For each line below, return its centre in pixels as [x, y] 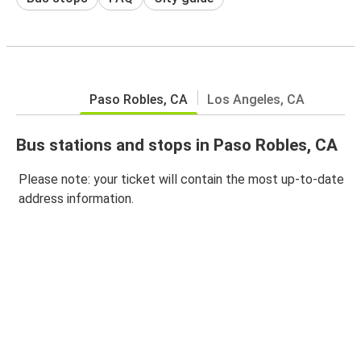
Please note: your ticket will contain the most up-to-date [181, 180]
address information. [76, 199]
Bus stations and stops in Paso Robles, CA [177, 145]
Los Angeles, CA [255, 99]
